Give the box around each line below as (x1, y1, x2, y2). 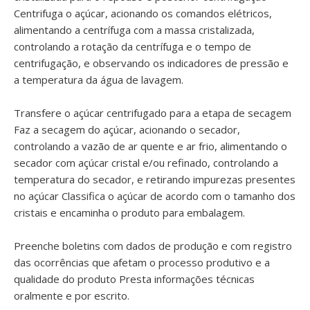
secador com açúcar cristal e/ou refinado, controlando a (14, 156, 278, 170)
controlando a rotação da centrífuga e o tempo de (14, 39, 251, 53)
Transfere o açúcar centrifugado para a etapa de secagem (14, 106, 291, 120)
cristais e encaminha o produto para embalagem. (14, 206, 245, 219)
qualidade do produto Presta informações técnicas (14, 272, 255, 286)
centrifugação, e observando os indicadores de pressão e (14, 56, 289, 70)
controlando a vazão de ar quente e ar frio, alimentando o (14, 139, 287, 153)
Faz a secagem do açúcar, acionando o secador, (14, 122, 240, 136)
